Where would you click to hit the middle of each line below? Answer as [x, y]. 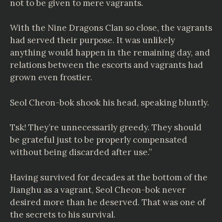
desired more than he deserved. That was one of [108, 202]
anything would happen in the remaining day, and [110, 53]
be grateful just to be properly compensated [99, 140]
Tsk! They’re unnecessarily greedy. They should [106, 127]
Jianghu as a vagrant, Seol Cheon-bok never [98, 190]
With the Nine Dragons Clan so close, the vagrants [111, 28]
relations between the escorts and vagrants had [107, 65]
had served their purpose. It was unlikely [92, 40]
